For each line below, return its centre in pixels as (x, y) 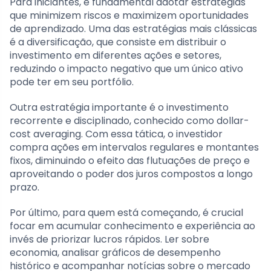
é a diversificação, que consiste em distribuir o (118, 42)
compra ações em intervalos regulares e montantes (134, 147)
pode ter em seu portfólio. (72, 82)
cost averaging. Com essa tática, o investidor (116, 134)
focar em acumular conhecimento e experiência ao (132, 226)
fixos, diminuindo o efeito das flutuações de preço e (130, 160)
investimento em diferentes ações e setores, (116, 55)
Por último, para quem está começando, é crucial (126, 212)
